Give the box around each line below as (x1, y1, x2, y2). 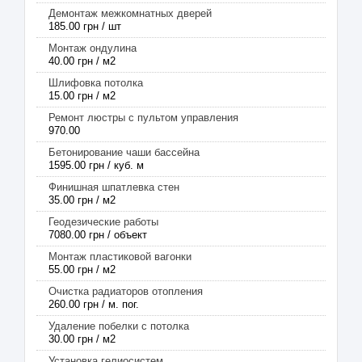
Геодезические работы (48, 216, 158, 228)
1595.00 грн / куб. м (48, 159, 144, 171)
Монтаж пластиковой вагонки (48, 250, 192, 263)
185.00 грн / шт (48, 20, 121, 32)
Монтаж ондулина (48, 42, 137, 54)
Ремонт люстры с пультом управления (48, 112, 238, 124)
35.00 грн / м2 (48, 194, 116, 206)
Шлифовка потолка (48, 77, 143, 89)
